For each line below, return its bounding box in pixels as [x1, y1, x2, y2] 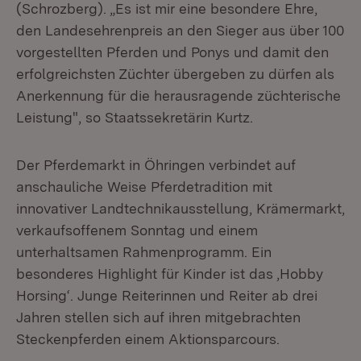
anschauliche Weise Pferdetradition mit [16, 178, 272, 195]
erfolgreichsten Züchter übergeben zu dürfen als [16, 65, 334, 82]
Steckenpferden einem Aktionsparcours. [16, 330, 280, 347]
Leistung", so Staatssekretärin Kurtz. [16, 109, 253, 126]
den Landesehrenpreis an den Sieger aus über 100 [16, 22, 344, 39]
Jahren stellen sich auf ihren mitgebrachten [16, 309, 301, 326]
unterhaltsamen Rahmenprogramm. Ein [16, 243, 272, 260]
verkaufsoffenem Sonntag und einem [16, 222, 258, 239]
